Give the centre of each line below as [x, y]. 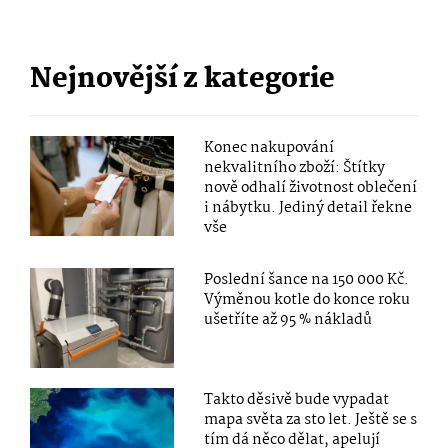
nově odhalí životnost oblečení [311, 187]
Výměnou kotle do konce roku [307, 299]
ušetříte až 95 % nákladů [288, 319]
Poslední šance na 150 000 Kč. [307, 279]
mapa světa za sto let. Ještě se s [311, 419]
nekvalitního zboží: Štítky [295, 167]
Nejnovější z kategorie [182, 79]
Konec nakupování [269, 147]
